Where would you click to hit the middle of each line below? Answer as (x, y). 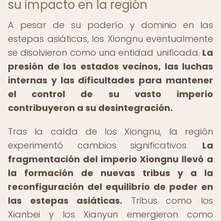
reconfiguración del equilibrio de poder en (110, 187)
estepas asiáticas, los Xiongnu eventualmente (110, 39)
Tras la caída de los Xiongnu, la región (110, 131)
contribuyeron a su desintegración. (90, 108)
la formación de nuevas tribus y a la (110, 173)
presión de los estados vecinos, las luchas (110, 66)
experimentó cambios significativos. (105, 145)
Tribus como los (168, 201)
